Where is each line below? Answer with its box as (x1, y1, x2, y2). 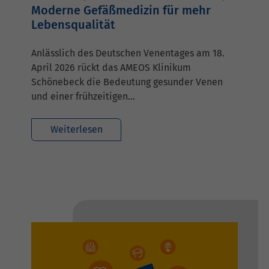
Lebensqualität (31, 17, 115, 32)
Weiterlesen (50, 123, 103, 135)
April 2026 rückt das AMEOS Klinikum (31, 61, 191, 73)
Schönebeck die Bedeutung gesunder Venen (31, 76, 223, 88)
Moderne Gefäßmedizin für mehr (31, 2, 211, 17)
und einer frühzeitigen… (31, 90, 135, 102)
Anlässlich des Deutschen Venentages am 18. (31, 47, 225, 59)
